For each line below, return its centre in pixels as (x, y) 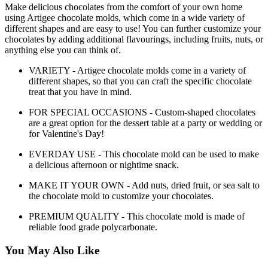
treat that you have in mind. (80, 92)
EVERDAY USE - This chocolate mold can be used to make (144, 154)
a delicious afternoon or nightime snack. (104, 165)
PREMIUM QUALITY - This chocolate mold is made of (137, 216)
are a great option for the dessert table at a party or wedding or (145, 123)
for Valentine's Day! (66, 133)
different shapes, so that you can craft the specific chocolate (140, 81)
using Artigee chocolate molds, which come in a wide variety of (125, 17)
